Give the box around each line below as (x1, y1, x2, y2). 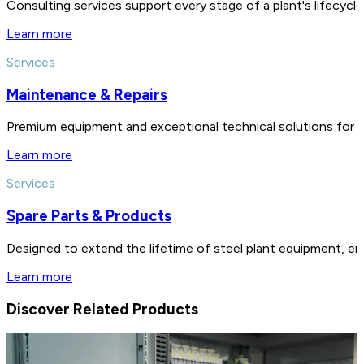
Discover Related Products (6, 299, 198, 318)
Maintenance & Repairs (6, 84, 167, 104)
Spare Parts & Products (6, 206, 171, 226)
